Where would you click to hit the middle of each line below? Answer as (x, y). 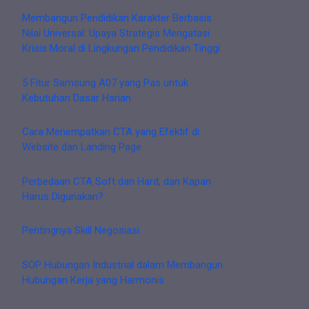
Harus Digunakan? (63, 196)
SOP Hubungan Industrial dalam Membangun (122, 265)
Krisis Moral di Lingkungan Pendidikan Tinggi (121, 49)
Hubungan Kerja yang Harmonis (93, 280)
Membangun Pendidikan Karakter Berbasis (117, 18)
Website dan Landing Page (82, 147)
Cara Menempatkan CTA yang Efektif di (111, 132)
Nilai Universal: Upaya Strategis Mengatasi (116, 33)
